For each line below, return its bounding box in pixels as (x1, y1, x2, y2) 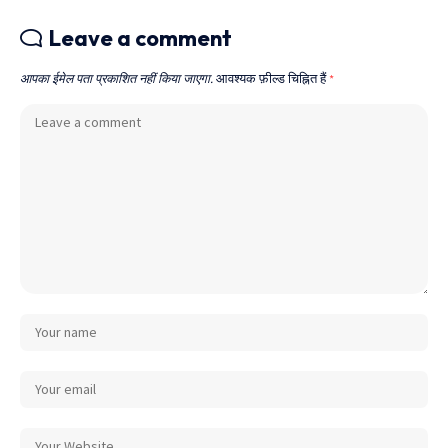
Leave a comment (49, 23, 232, 52)
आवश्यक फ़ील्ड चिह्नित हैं (216, 70, 329, 86)
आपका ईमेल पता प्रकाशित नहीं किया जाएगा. (20, 70, 213, 86)
